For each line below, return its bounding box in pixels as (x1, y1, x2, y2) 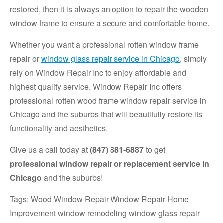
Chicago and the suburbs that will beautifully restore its (10, 109, 202, 120)
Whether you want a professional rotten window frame (10, 39, 199, 51)
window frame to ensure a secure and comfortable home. (10, 17, 209, 29)
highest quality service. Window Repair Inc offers (10, 81, 182, 93)
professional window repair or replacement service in (10, 158, 209, 170)
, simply (180, 53, 207, 65)
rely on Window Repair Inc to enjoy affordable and (10, 67, 186, 79)
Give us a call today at (10, 144, 90, 156)
